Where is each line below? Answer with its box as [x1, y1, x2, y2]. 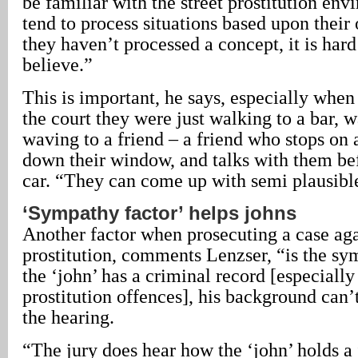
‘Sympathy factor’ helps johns [22, 202, 296, 224]
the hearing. [22, 306, 114, 328]
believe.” [22, 54, 93, 75]
